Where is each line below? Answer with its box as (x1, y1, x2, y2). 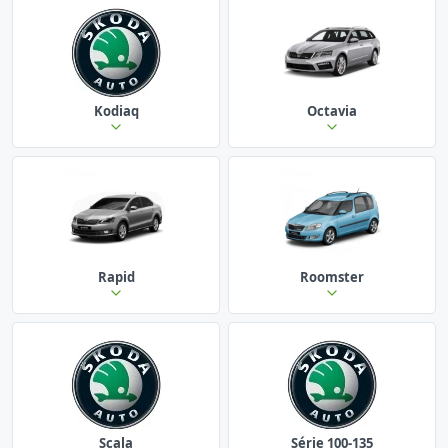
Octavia (307, 101, 357, 120)
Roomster (300, 267, 364, 286)
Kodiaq (93, 101, 139, 120)
